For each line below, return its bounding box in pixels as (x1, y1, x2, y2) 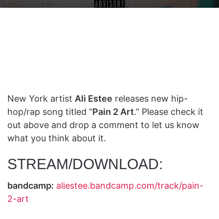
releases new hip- (112, 93, 188, 104)
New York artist (7, 93, 75, 104)
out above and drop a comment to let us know (7, 119, 199, 130)
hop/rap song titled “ (7, 106, 92, 117)
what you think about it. (7, 132, 106, 143)
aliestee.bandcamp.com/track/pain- (56, 180, 203, 191)
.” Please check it (134, 106, 203, 117)
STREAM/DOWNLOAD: (7, 155, 163, 172)
